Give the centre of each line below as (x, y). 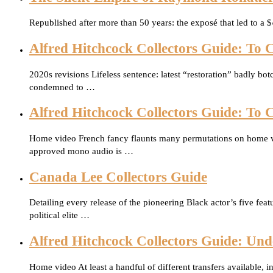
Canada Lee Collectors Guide (118, 177)
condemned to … (62, 87)
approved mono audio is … (81, 151)
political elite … (59, 215)
